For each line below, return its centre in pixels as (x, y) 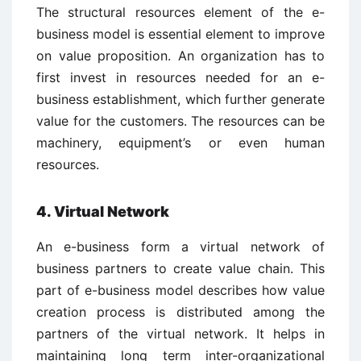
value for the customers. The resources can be (180, 121)
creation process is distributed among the (180, 312)
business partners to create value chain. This (180, 268)
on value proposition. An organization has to (180, 56)
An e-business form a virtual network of (180, 247)
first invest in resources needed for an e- (180, 77)
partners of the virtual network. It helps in (180, 334)
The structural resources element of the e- (180, 12)
